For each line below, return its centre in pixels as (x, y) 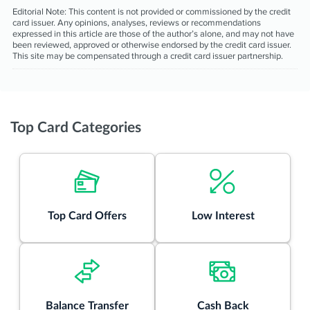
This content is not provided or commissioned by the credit (179, 11)
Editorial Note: (39, 11)
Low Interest (223, 216)
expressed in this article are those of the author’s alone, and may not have (153, 34)
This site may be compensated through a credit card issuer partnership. (148, 56)
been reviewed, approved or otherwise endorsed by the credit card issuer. (152, 45)
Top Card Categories (76, 127)
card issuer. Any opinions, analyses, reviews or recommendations (137, 22)
